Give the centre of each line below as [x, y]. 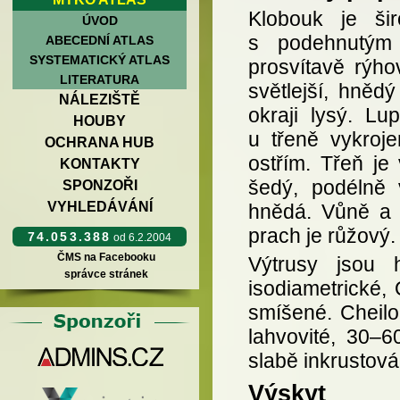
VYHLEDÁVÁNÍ [100, 207]
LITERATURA [100, 79]
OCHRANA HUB [100, 142]
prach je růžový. [322, 235]
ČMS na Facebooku [106, 257]
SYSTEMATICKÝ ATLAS [100, 60]
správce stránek [106, 274]
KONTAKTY [100, 164]
